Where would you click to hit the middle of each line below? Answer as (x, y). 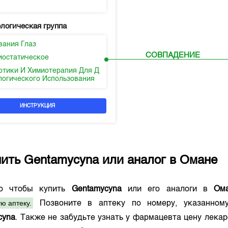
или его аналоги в (168, 189)
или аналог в (139, 161)
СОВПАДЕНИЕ (173, 55)
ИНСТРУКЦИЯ (38, 106)
